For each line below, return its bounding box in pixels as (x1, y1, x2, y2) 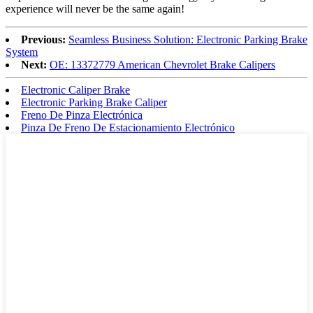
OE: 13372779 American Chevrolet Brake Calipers (50, 58, 275, 71)
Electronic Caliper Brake (21, 83, 130, 96)
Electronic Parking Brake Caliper (21, 96, 167, 108)
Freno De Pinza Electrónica (21, 108, 143, 121)
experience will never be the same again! (6, 2, 184, 15)
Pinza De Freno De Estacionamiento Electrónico (21, 121, 235, 133)
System (6, 45, 38, 58)
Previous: (21, 33, 66, 45)
